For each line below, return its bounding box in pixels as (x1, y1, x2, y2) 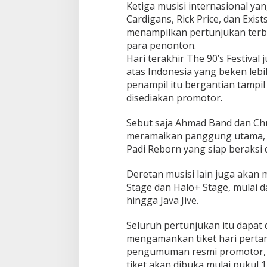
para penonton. (126, 39, 196, 52)
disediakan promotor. (126, 91, 222, 105)
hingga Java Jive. (126, 194, 198, 207)
